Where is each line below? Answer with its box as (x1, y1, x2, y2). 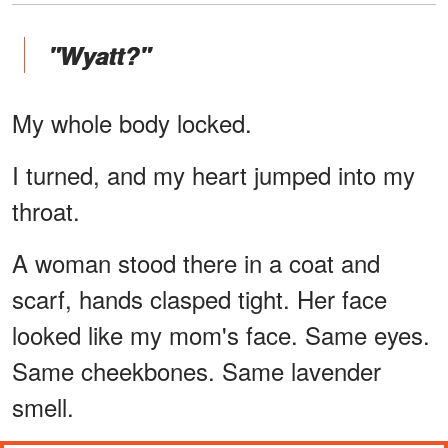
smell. (12, 388, 74, 424)
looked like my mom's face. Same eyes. (12, 316, 430, 352)
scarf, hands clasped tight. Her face (12, 280, 387, 316)
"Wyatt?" (48, 37, 150, 72)
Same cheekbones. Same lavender (12, 352, 381, 388)
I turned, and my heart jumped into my (12, 156, 415, 192)
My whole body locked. (12, 104, 252, 140)
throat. (12, 192, 80, 228)
